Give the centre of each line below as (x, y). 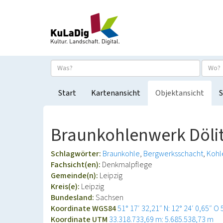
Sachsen (110, 198)
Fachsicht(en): (76, 165)
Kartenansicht (116, 93)
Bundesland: (73, 198)
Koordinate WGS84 (84, 209)
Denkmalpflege (127, 165)
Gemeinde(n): (75, 176)
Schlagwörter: (77, 154)
